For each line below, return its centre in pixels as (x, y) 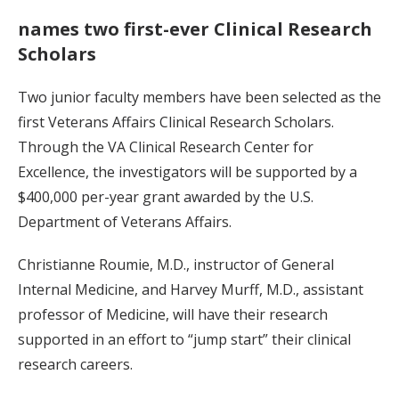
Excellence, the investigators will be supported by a (187, 171)
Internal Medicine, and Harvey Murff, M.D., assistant (191, 289)
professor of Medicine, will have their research (173, 314)
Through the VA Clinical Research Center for (166, 147)
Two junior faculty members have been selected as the (199, 97)
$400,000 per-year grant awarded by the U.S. (166, 196)
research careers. (75, 364)
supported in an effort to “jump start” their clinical (184, 339)
